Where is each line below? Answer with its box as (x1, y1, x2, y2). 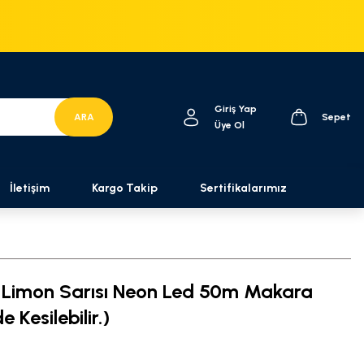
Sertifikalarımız (200, 181, 287, 195)
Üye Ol (214, 119, 245, 131)
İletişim (10, 181, 50, 195)
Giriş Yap (214, 103, 257, 115)
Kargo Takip (92, 181, 158, 195)
